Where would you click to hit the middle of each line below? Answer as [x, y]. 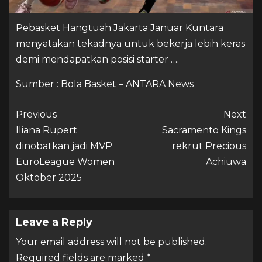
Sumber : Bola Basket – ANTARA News [105, 84]
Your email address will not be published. [111, 242]
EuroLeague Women [65, 161]
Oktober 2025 [49, 177]
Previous [36, 114]
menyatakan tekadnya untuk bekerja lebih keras [130, 43]
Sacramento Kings [204, 130]
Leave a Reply [54, 222]
